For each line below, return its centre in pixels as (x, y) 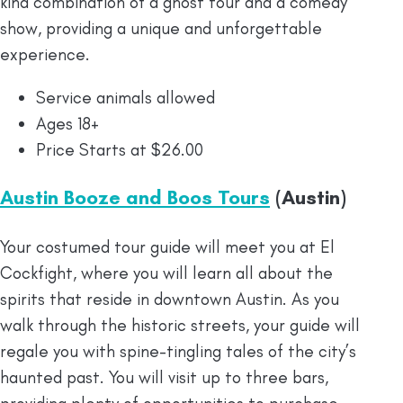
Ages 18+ (67, 124)
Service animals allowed (125, 98)
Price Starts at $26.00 (120, 150)
